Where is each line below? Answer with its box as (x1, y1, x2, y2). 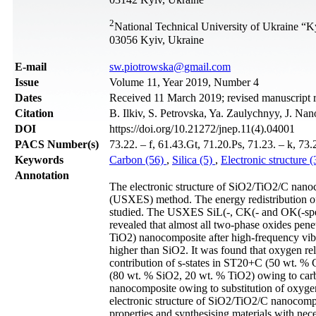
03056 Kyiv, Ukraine (109, 33, 204, 46)
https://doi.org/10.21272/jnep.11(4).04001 (109, 122, 295, 135)
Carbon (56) (109, 153, 166, 166)
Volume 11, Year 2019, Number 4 (109, 75, 259, 88)
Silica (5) (172, 153, 215, 166)
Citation (15, 107, 54, 119)
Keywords (15, 153, 63, 166)
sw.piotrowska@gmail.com (109, 60, 231, 73)
